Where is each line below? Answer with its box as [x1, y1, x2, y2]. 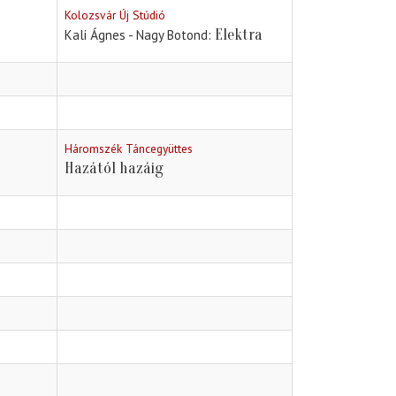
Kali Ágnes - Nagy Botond [65, 27, 208, 44]
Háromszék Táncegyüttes [65, 141, 193, 157]
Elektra [215, 26, 263, 45]
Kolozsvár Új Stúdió [65, 7, 165, 24]
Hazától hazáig [65, 159, 164, 179]
